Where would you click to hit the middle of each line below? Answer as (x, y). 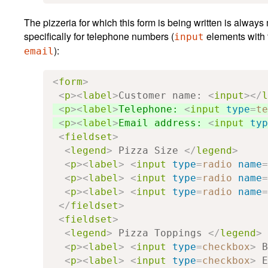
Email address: (163, 123)
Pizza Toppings (160, 233)
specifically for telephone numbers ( (99, 36)
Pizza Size (148, 150)
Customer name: (163, 95)
